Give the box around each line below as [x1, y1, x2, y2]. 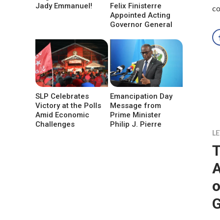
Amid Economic [35, 110, 89, 120]
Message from [110, 101, 162, 110]
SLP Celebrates [35, 92, 89, 101]
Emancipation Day [110, 92, 173, 101]
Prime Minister [110, 110, 162, 120]
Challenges [35, 120, 75, 129]
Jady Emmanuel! [35, 1, 92, 11]
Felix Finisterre [110, 1, 162, 11]
